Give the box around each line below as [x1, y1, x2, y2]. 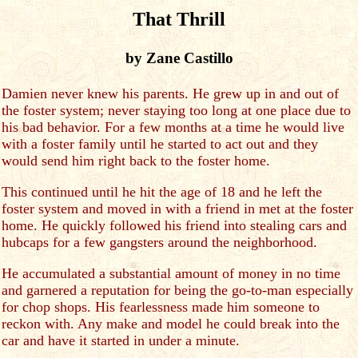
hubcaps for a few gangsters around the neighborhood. [2, 234, 317, 250]
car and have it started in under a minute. [2, 332, 240, 348]
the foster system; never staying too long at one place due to [2, 102, 351, 118]
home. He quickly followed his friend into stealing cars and [2, 217, 347, 233]
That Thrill [133, 9, 225, 30]
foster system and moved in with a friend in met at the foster [2, 201, 353, 217]
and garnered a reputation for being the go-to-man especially [2, 282, 353, 298]
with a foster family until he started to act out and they [2, 136, 318, 152]
